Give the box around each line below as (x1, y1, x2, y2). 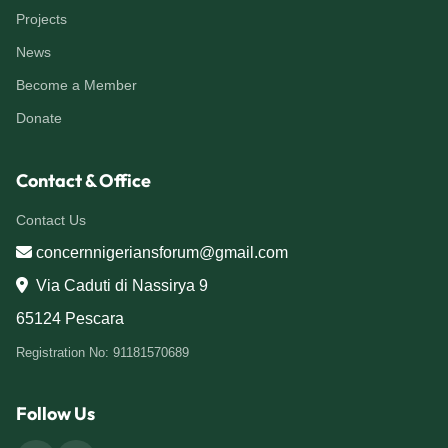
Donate (16, 110, 62, 126)
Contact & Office (16, 169, 151, 192)
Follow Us (16, 402, 95, 425)
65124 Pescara (16, 310, 124, 327)
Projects (16, 11, 67, 27)
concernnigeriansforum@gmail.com (32, 244, 288, 261)
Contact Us (16, 212, 86, 228)
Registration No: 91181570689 (16, 345, 189, 360)
